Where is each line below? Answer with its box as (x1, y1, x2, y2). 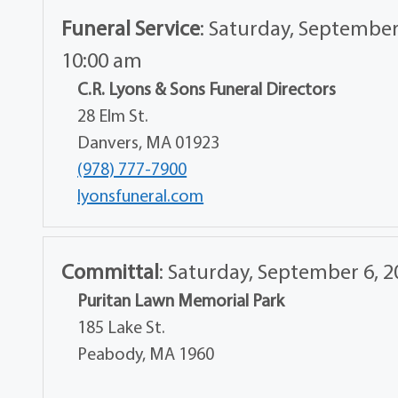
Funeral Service (61, 13, 201, 41)
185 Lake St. (77, 314, 166, 338)
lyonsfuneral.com (77, 183, 204, 206)
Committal (61, 257, 160, 284)
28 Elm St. (77, 103, 149, 126)
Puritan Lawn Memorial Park (77, 288, 285, 311)
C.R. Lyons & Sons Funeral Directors (77, 76, 337, 99)
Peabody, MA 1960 (77, 341, 215, 364)
